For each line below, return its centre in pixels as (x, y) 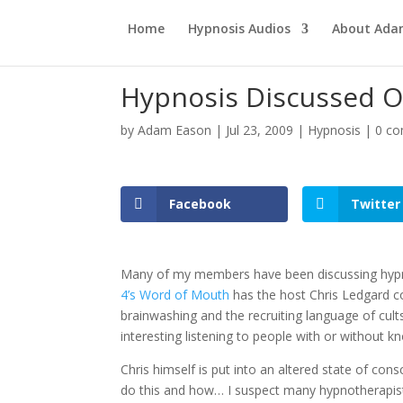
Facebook (201, 204)
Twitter (376, 204)
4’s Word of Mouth (175, 295)
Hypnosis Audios (239, 28)
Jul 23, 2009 (260, 130)
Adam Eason (175, 130)
